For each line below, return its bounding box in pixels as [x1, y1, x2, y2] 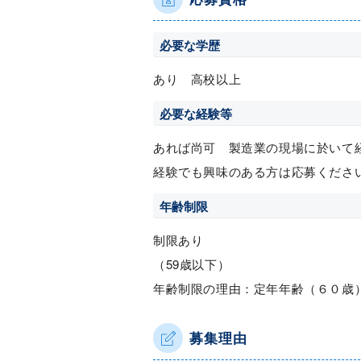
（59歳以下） [153, 255, 230, 272]
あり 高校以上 [153, 70, 242, 87]
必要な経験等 [160, 105, 232, 122]
